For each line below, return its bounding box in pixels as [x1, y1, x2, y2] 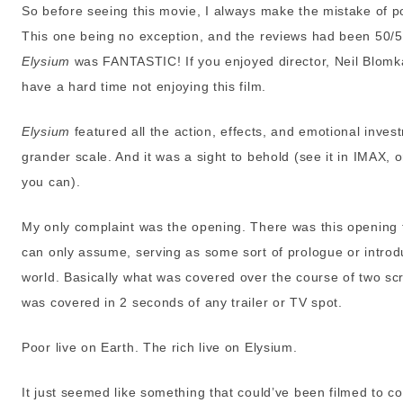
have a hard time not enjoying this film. [22, 79, 266, 94]
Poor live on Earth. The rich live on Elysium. [22, 340, 298, 355]
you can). [22, 175, 81, 190]
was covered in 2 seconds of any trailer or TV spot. [22, 295, 343, 310]
